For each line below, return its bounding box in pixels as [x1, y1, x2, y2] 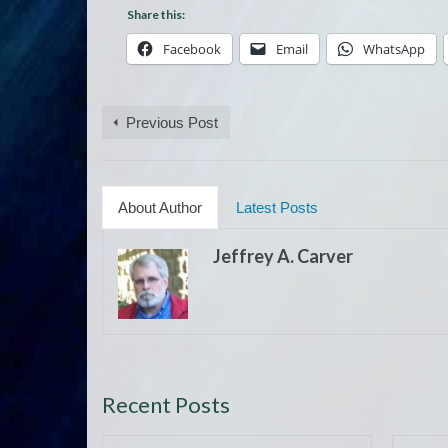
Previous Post [126, 113, 218, 131]
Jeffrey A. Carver [213, 244, 353, 267]
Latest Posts [236, 198, 318, 216]
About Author [118, 198, 202, 216]
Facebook [163, 39, 221, 58]
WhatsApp [363, 39, 425, 58]
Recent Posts [102, 390, 230, 418]
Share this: [127, 6, 185, 22]
